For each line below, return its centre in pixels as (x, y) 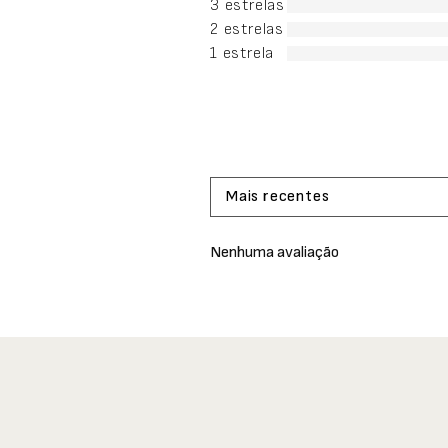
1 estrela (242, 54)
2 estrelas (247, 30)
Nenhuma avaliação (274, 253)
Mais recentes (278, 197)
